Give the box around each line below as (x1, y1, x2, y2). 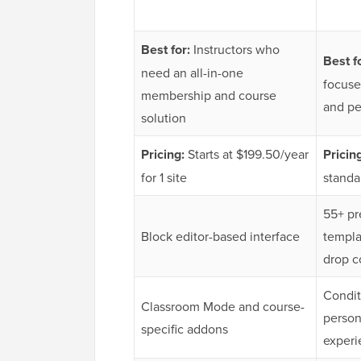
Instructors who (193, 40, 280, 59)
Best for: (141, 40, 193, 60)
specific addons (141, 320, 228, 338)
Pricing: (141, 145, 188, 164)
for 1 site (141, 168, 187, 187)
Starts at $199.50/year (188, 145, 309, 164)
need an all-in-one (141, 64, 243, 82)
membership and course (141, 86, 276, 105)
